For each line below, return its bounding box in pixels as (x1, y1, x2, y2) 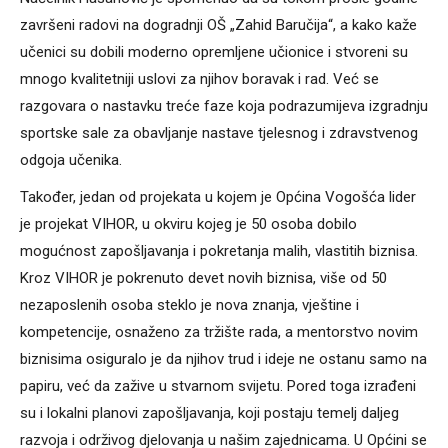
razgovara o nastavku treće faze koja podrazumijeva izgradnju (20, 97, 428, 116)
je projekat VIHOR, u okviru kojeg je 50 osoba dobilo (20, 215, 357, 234)
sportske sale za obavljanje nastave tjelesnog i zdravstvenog (20, 124, 418, 143)
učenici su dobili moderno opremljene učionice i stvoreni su (20, 43, 408, 62)
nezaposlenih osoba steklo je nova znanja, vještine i (20, 296, 359, 315)
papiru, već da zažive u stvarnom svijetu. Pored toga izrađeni (20, 377, 416, 396)
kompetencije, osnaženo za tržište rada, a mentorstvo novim (20, 323, 418, 342)
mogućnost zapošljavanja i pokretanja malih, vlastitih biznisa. (20, 242, 418, 261)
